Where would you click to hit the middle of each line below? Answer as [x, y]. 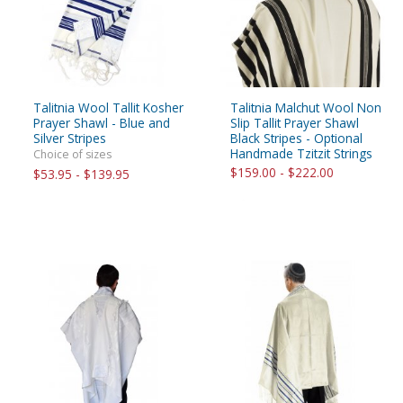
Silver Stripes [70, 138]
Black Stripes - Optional [296, 138]
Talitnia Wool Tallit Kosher [108, 107]
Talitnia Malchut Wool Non [306, 107]
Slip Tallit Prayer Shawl [295, 122]
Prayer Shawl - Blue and [102, 122]
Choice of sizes [72, 154]
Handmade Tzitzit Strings [301, 153]
